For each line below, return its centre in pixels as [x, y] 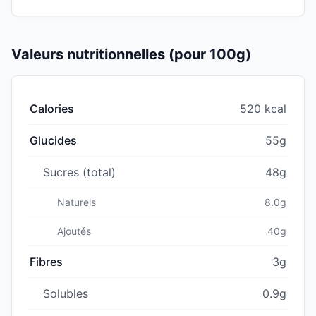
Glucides [53, 140]
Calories [52, 108]
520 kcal [263, 108]
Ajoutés [74, 231]
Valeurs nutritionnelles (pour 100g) [131, 54]
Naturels [77, 202]
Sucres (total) [79, 172]
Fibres [46, 261]
